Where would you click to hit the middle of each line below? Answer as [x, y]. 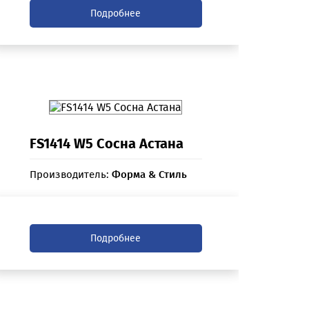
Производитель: [70, 175]
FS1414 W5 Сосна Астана [106, 144]
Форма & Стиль [149, 175]
